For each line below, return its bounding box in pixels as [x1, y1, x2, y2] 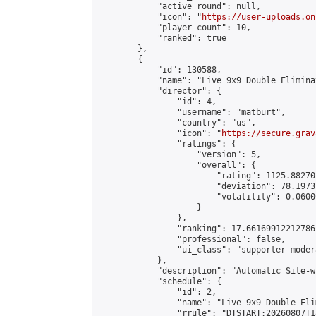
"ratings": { [98, 139, 236, 149]
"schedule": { [98, 276, 221, 286]
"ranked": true [98, 33, 226, 43]
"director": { [98, 86, 221, 96]
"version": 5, [98, 150, 261, 159]
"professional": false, [98, 234, 286, 244]
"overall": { [98, 160, 256, 170]
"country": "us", [98, 118, 256, 128]
